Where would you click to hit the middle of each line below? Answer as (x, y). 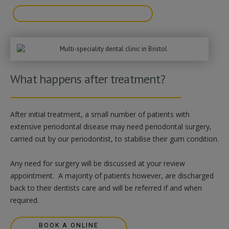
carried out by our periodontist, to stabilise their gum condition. (114, 139)
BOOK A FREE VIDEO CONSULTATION (83, 14)
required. (25, 200)
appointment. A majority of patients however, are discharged (112, 176)
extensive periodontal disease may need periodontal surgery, (111, 127)
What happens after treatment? (88, 79)
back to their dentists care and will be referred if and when (106, 188)
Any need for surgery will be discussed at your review (98, 164)
